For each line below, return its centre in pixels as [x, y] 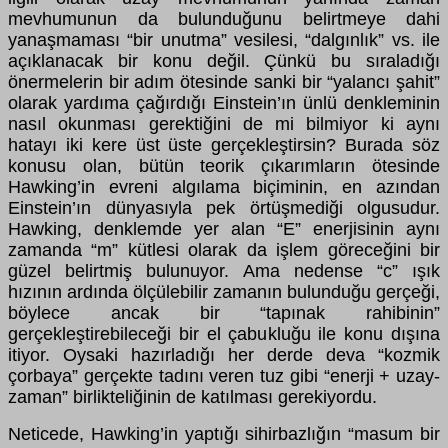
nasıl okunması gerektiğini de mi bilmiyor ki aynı [224, 123]
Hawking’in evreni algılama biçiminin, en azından [224, 186]
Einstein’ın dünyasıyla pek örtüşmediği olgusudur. [224, 207]
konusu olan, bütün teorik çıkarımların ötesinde [224, 165]
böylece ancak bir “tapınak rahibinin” [224, 312]
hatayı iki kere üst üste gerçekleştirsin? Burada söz [224, 144]
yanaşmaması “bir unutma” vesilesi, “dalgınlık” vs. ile [224, 39]
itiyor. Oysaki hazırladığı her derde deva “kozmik [224, 354]
